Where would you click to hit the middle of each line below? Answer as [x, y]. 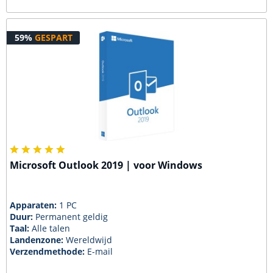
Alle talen [51, 228]
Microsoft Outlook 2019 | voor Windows [106, 165]
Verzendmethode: [49, 251]
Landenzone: [38, 240]
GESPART [53, 38]
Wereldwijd [89, 240]
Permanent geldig [72, 217]
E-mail [100, 251]
